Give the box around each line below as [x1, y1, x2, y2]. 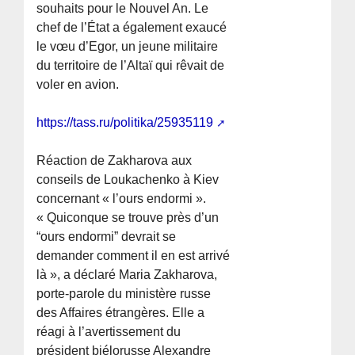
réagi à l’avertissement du [36, 325, 181, 339]
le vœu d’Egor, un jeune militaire [36, 40, 219, 54]
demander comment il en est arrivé [36, 249, 231, 263]
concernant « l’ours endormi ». [36, 192, 207, 206]
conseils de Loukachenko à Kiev [36, 173, 219, 187]
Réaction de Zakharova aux [36, 154, 193, 168]
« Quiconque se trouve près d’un [36, 211, 219, 225]
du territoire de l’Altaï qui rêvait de [36, 59, 225, 73]
